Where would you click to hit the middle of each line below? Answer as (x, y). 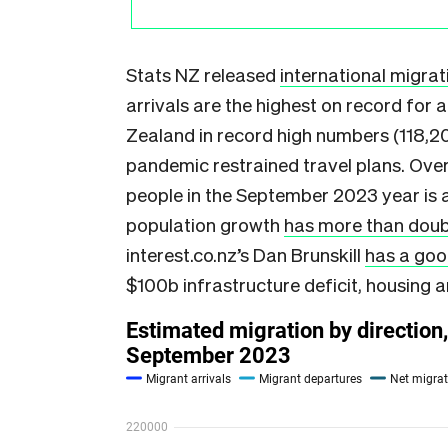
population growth (205, 224)
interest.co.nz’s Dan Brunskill (245, 254)
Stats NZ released (203, 74)
